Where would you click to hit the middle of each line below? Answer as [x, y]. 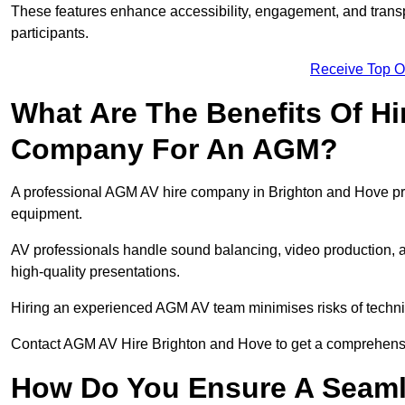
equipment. [47, 214]
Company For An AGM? [174, 150]
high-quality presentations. [95, 272]
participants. [50, 33]
